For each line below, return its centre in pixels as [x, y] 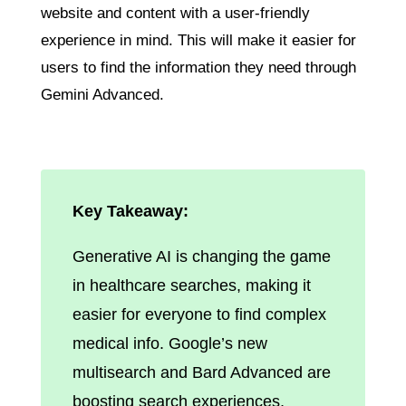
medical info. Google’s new [169, 343]
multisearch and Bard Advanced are [201, 372]
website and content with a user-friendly [175, 13]
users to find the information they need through [198, 67]
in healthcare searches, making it [191, 285]
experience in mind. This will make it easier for [198, 40]
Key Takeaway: [132, 211]
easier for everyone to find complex [199, 314]
